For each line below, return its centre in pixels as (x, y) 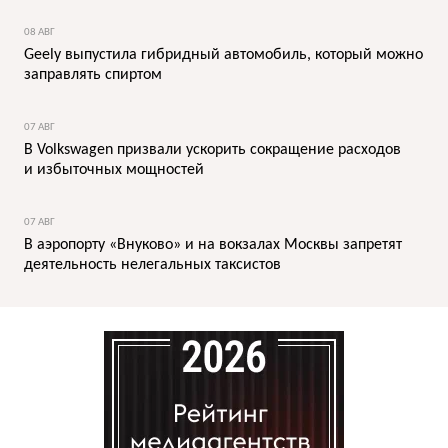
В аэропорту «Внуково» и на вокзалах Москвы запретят (213, 244)
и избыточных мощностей (114, 169)
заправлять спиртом (93, 74)
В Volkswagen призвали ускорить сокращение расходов (212, 149)
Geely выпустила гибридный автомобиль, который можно (223, 54)
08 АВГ (39, 32)
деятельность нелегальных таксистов (152, 264)
